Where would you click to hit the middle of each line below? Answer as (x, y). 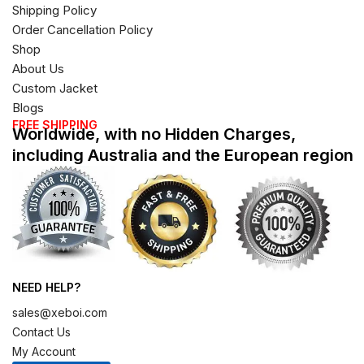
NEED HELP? (46, 287)
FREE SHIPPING (55, 125)
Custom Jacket (55, 89)
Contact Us (41, 331)
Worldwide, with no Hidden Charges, (154, 134)
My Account (44, 351)
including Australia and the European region (183, 156)
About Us (38, 69)
